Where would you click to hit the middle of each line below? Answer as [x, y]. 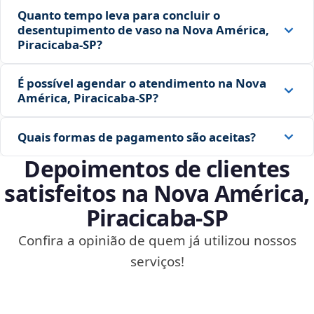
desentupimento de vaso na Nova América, [143, 30]
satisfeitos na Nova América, [157, 193]
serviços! [157, 262]
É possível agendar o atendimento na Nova [142, 83]
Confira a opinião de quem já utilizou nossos [157, 241]
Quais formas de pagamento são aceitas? [137, 137]
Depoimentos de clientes [157, 169]
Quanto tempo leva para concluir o [119, 15]
